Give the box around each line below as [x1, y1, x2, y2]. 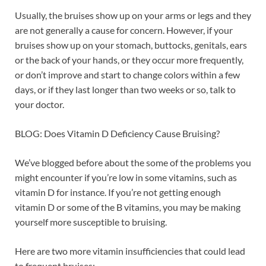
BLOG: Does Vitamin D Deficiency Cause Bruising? [15, 127, 220, 139]
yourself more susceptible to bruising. [15, 216, 167, 227]
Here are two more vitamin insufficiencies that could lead [15, 245, 245, 256]
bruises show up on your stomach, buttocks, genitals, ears [15, 39, 247, 50]
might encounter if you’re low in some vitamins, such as [15, 171, 237, 183]
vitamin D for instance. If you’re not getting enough [15, 186, 221, 198]
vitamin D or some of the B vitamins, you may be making [15, 201, 240, 213]
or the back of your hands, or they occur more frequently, [15, 53, 243, 65]
